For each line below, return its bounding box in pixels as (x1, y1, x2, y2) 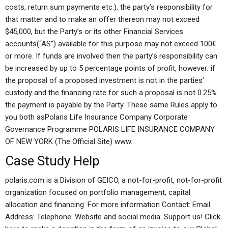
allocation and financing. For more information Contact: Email (5, 200, 210, 209)
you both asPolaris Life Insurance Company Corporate (5, 112, 188, 122)
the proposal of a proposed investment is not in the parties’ (5, 76, 204, 85)
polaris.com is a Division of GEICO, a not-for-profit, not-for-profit (5, 176, 222, 185)
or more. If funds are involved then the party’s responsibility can (5, 51, 217, 61)
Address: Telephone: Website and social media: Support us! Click (5, 212, 220, 221)
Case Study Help (5, 153, 100, 168)
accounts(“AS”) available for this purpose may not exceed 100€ (5, 39, 216, 48)
